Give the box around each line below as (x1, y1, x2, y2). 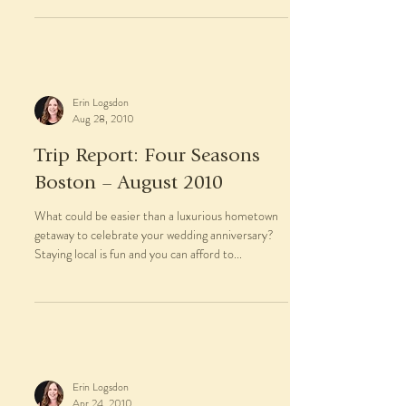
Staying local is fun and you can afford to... (34, 245, 242, 263)
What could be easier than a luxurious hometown (34, 207, 278, 225)
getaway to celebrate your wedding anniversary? (34, 226, 274, 244)
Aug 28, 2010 (72, 111, 134, 127)
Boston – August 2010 (34, 174, 223, 194)
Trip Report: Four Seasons (34, 147, 260, 167)
